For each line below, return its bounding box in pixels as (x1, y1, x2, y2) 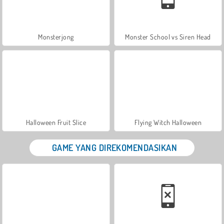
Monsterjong (38, 32, 74, 41)
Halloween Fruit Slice (25, 117, 86, 126)
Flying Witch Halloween (134, 117, 202, 126)
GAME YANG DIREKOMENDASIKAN (51, 141, 177, 153)
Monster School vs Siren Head (125, 32, 211, 41)
